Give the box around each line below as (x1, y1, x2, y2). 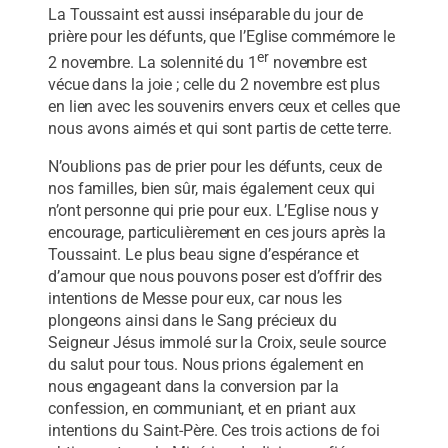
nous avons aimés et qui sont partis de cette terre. (48, 119, 392, 139)
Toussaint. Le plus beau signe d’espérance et (48, 245, 359, 265)
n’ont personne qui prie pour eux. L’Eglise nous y (48, 201, 380, 221)
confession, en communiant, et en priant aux (48, 399, 356, 419)
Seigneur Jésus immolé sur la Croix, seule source (48, 333, 387, 353)
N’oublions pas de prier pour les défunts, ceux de (48, 157, 383, 177)
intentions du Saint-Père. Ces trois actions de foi (48, 421, 380, 441)
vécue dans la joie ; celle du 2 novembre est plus (48, 75, 381, 95)
